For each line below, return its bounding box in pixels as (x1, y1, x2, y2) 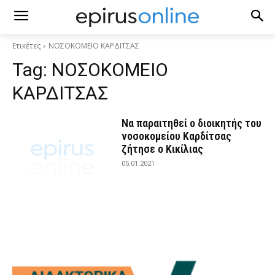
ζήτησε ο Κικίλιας (122, 142, 204, 155)
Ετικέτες (12, 41, 41, 51)
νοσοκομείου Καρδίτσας (122, 130, 232, 142)
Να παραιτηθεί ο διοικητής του (122, 117, 262, 130)
